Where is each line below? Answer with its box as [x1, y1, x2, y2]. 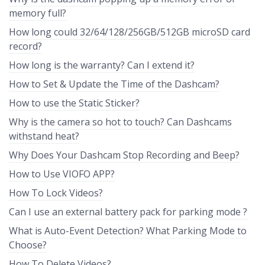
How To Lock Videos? [9, 186, 103, 199]
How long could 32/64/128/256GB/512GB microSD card [9, 25, 250, 38]
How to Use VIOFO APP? [9, 167, 115, 180]
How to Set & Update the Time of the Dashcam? [9, 77, 219, 91]
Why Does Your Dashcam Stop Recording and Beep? [9, 148, 240, 161]
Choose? [9, 238, 47, 251]
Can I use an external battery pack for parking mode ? [9, 205, 247, 218]
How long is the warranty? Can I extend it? [9, 59, 195, 72]
